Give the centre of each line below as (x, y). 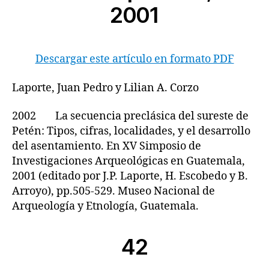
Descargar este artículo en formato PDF (134, 59)
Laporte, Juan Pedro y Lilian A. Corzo (105, 88)
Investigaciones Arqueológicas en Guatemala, (128, 161)
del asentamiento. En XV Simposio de (107, 146)
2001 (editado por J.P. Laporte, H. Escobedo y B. (130, 176)
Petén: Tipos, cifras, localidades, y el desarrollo (131, 131)
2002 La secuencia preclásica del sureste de (130, 116)
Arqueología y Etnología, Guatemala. (105, 206)
